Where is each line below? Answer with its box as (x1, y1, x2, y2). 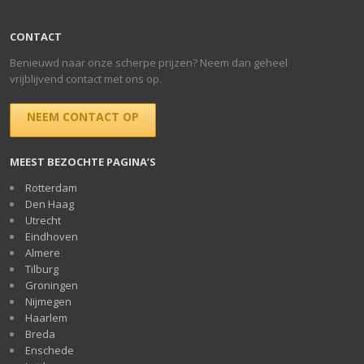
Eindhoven (25, 228, 78, 244)
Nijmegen (25, 293, 71, 309)
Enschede (25, 342, 74, 357)
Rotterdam (25, 180, 77, 195)
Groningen (25, 277, 78, 292)
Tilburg (25, 261, 58, 276)
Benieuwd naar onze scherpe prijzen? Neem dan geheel (10, 54, 288, 70)
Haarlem (25, 310, 67, 325)
